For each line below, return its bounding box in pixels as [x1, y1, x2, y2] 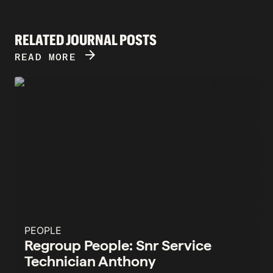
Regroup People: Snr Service [24, 236, 211, 254]
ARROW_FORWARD [83, 46, 99, 63]
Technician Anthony [24, 252, 156, 270]
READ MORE [15, 51, 83, 63]
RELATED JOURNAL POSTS [15, 30, 157, 49]
